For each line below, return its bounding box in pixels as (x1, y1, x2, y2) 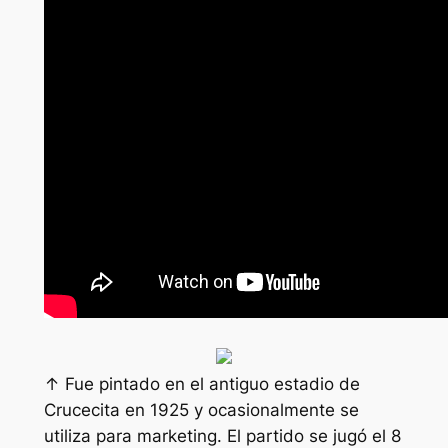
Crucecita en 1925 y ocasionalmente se (43, 399, 359, 420)
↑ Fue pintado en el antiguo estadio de (43, 373, 360, 394)
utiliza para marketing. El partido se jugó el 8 (43, 425, 401, 446)
